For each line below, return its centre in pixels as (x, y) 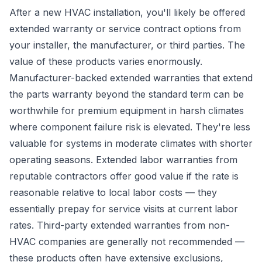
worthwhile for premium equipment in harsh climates (127, 111)
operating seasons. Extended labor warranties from (123, 160)
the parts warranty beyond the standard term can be (127, 94)
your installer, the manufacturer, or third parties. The (127, 45)
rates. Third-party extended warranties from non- (120, 225)
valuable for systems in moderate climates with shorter (131, 143)
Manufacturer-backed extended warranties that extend (131, 78)
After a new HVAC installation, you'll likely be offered (127, 12)
